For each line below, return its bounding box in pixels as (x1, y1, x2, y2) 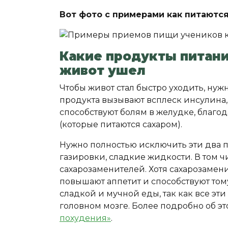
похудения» (60, 213, 111, 223)
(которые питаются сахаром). (60, 120, 184, 129)
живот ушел (60, 63, 146, 78)
